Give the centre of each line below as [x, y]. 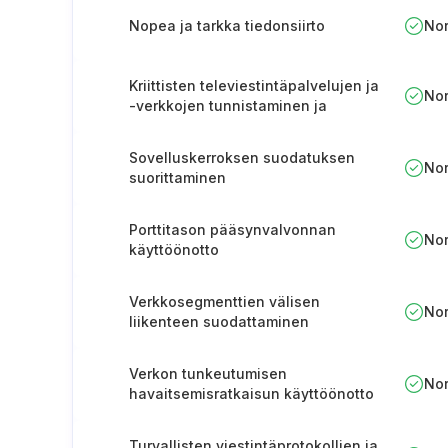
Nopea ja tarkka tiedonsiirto [227, 25]
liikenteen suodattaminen [219, 321]
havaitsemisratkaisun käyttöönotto [251, 393]
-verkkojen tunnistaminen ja [228, 105]
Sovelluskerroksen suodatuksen [242, 157]
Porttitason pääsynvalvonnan [232, 229]
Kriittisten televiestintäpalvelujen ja [254, 85]
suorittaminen [177, 177]
